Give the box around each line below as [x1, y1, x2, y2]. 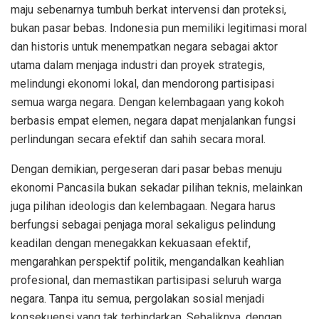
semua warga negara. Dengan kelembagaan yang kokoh [11, 95, 284, 110]
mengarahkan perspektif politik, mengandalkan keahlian [11, 255, 284, 269]
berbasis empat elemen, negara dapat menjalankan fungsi [11, 114, 296, 128]
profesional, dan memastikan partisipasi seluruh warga [11, 273, 281, 288]
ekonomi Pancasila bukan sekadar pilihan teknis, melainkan [11, 181, 303, 195]
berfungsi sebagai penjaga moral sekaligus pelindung [11, 218, 276, 232]
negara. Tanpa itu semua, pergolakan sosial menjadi [11, 292, 264, 306]
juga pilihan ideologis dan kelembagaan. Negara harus [11, 199, 276, 214]
